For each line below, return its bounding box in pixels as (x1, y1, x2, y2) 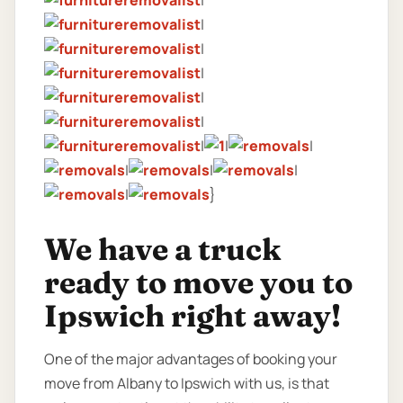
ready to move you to (44, 264, 353, 302)
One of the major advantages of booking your (44, 349, 337, 370)
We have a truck (44, 230, 281, 269)
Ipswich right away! (44, 297, 341, 336)
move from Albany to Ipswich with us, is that (44, 373, 329, 394)
